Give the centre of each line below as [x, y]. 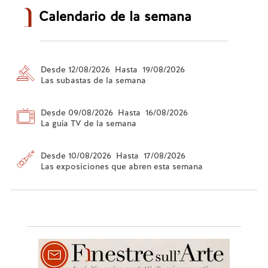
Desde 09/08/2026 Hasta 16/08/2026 [114, 112]
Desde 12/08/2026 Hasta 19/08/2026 [112, 69]
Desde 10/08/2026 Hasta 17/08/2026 [113, 155]
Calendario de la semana [115, 16]
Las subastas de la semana [93, 80]
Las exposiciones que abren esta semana [121, 166]
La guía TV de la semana [88, 123]
